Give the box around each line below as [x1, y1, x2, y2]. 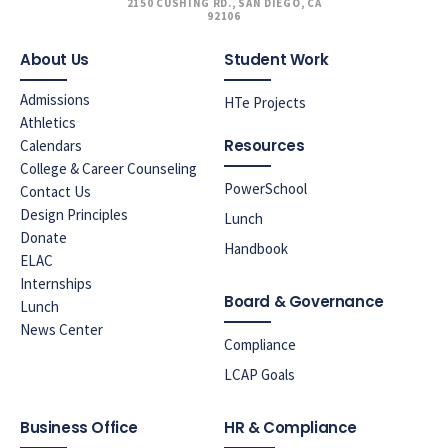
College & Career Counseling [20, 158, 197, 178]
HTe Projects [224, 92, 306, 112]
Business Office [20, 416, 138, 438]
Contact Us [20, 181, 91, 201]
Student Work [224, 48, 329, 70]
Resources [224, 134, 305, 156]
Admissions [20, 89, 90, 109]
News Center [20, 319, 103, 339]
